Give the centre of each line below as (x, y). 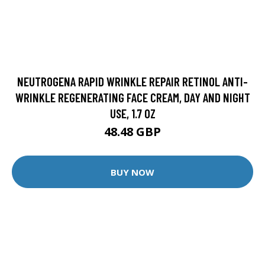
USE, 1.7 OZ (132, 114)
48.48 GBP (132, 132)
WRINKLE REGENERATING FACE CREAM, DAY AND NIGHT (132, 98)
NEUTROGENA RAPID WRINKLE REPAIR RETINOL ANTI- (132, 82)
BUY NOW (132, 172)
